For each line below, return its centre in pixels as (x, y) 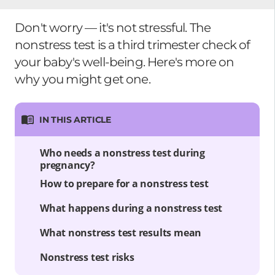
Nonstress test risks (87, 257)
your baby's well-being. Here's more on (125, 62)
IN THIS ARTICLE (75, 119)
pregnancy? (68, 165)
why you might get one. (83, 79)
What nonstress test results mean (121, 232)
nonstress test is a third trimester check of (133, 45)
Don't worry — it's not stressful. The (113, 28)
